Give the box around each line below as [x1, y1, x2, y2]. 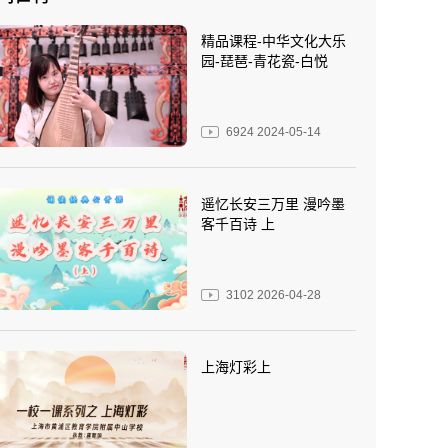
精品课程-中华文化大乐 [201, 33, 346, 49]
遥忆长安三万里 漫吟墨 [201, 195, 345, 212]
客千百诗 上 [201, 215, 275, 232]
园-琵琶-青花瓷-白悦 [201, 53, 328, 69]
